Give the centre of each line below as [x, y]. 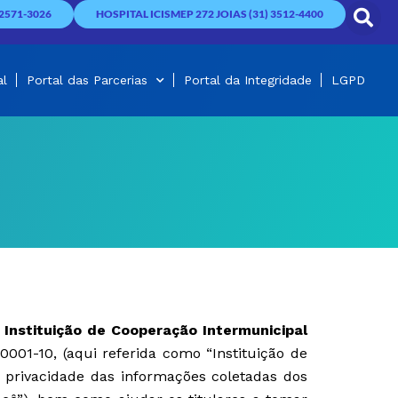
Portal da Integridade [247, 80]
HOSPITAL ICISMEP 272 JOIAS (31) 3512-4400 [209, 14]
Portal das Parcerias [87, 80]
